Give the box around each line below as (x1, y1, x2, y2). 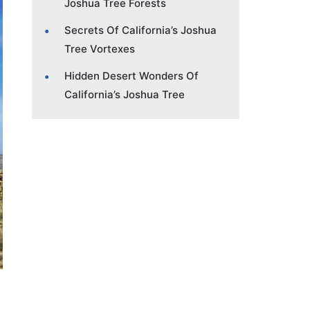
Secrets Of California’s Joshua (64, 23, 217, 37)
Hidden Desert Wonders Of (64, 69, 199, 82)
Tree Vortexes (64, 42, 135, 55)
